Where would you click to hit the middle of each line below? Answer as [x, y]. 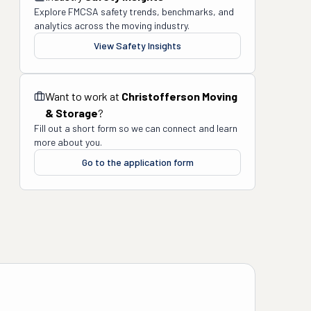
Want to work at [83, 96]
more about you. [68, 142]
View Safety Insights [137, 45]
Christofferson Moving [179, 96]
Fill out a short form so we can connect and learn [136, 128]
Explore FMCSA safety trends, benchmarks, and [134, 11]
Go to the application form [137, 162]
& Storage [72, 113]
